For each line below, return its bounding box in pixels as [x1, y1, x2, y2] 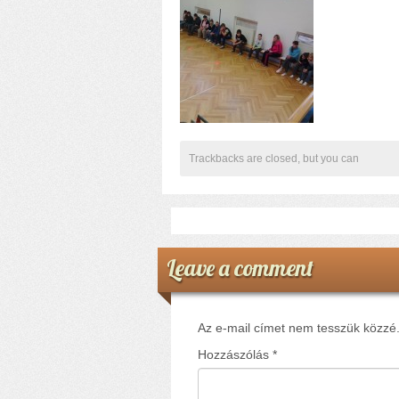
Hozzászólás [198, 346, 273, 362]
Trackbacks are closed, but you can [189, 151, 359, 165]
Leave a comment [167, 253, 313, 281]
